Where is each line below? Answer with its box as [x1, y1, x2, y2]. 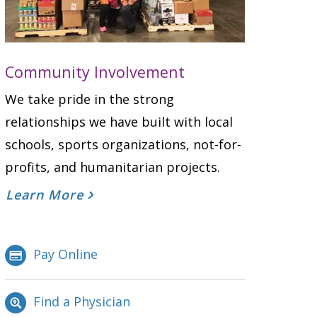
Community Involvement [5, 61, 185, 82]
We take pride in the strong [5, 90, 174, 108]
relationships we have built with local [5, 113, 233, 130]
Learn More [6, 185, 88, 203]
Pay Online [33, 245, 98, 263]
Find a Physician [33, 292, 130, 310]
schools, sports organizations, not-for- [5, 135, 241, 153]
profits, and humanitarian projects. [5, 158, 220, 175]
